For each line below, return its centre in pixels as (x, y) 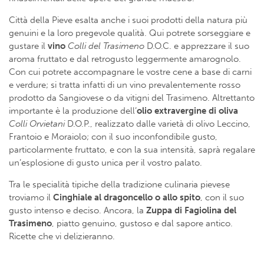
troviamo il (31, 197)
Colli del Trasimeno (106, 46)
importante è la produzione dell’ (73, 110)
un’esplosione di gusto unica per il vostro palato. (105, 162)
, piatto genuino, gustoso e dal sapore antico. (142, 223)
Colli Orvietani (37, 123)
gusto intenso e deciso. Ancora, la (77, 210)
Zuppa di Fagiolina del (191, 210)
